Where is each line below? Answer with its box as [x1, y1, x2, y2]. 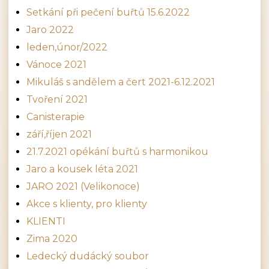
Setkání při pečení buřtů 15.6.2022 [26, 6, 190, 18]
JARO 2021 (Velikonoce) [26, 180, 141, 192]
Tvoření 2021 [26, 93, 88, 105]
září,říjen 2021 [26, 128, 92, 140]
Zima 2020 [26, 232, 78, 244]
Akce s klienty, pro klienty [26, 198, 148, 210]
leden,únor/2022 [26, 41, 108, 53]
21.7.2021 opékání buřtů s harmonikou [26, 145, 209, 157]
